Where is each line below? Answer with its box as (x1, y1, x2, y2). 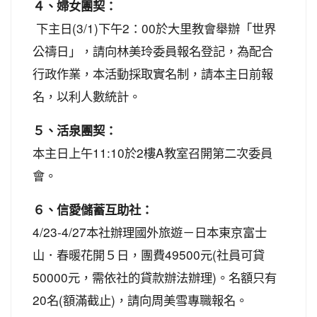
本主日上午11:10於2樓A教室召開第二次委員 (33, 143, 272, 161)
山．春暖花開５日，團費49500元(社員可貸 (33, 245, 265, 263)
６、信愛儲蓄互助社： (33, 200, 153, 218)
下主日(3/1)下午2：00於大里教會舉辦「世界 (33, 18, 276, 37)
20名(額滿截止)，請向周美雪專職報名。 (33, 290, 248, 309)
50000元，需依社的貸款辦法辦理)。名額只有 (33, 267, 277, 286)
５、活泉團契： (33, 121, 117, 139)
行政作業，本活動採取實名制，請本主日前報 (33, 64, 273, 82)
